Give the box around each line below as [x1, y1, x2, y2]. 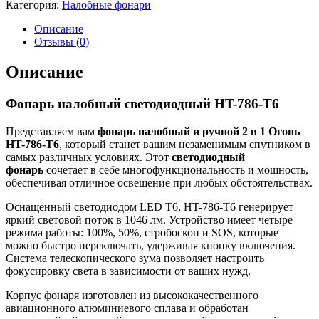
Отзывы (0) [34, 36, 89, 48]
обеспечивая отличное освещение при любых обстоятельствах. [6, 177, 313, 189]
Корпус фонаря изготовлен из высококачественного [6, 289, 258, 301]
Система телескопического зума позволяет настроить [6, 252, 264, 264]
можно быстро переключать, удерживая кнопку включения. [6, 239, 296, 251]
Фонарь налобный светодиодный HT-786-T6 [6, 96, 279, 112]
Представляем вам [6, 125, 98, 137]
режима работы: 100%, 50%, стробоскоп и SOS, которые [6, 226, 278, 239]
